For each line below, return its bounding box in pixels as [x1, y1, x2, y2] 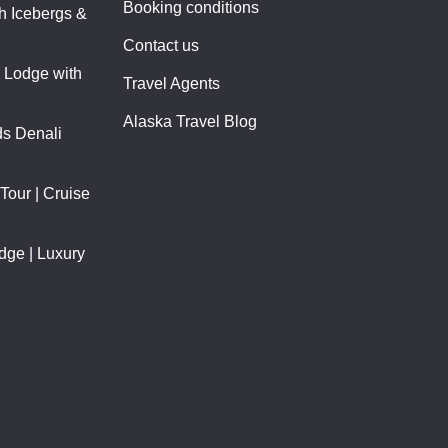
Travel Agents [122, 74, 220, 92]
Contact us [122, 36, 199, 54]
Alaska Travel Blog [122, 112, 257, 130]
